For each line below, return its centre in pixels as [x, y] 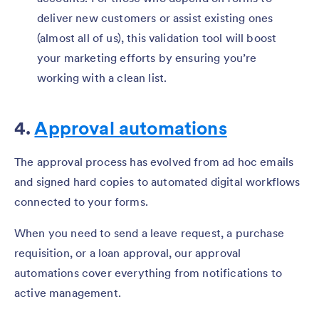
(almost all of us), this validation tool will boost [157, 37]
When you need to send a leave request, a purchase [149, 232]
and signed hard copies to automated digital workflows [157, 181]
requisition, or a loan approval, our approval [128, 252]
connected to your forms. [81, 201]
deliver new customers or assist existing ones [155, 17]
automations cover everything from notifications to [148, 272]
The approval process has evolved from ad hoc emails [154, 161]
